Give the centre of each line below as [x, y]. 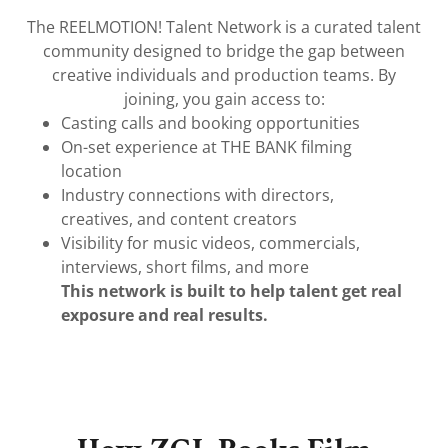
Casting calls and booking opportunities [210, 123]
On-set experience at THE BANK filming [206, 147]
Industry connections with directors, [197, 195]
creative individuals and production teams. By [224, 75]
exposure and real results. [164, 315]
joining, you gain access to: [224, 99]
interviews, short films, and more [184, 267]
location [91, 171]
